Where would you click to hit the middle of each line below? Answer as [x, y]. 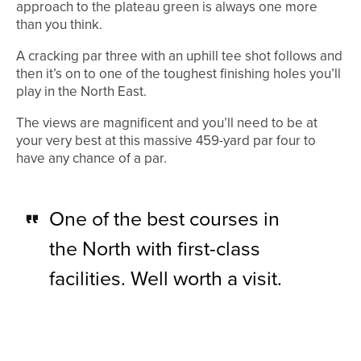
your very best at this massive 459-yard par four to [166, 140]
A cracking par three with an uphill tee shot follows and [179, 56]
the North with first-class [154, 248]
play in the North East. [81, 91]
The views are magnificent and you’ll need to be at [167, 122]
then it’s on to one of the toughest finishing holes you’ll [178, 73]
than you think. [59, 24]
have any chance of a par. [91, 158]
